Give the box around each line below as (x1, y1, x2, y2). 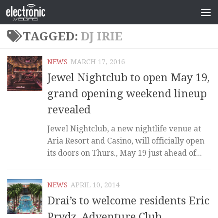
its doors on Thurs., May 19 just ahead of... (47, 148, 202, 158)
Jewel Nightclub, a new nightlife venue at (47, 124, 201, 134)
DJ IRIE (81, 30, 123, 43)
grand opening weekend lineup (47, 88, 207, 100)
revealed (47, 104, 91, 116)
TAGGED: (23, 30, 81, 43)
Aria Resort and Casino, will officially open (47, 136, 204, 146)
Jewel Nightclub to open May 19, (47, 72, 210, 84)
